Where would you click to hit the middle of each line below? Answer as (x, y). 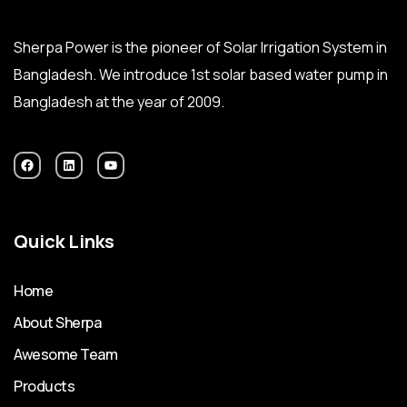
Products (45, 386)
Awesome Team (66, 354)
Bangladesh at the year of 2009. (119, 102)
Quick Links (64, 241)
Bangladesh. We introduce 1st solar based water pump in (201, 74)
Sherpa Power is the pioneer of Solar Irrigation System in (200, 47)
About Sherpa (58, 323)
